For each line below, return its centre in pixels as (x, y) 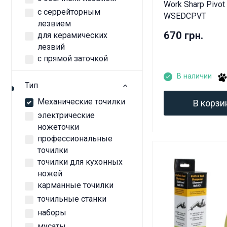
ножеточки (58, 127)
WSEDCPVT (185, 16)
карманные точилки (75, 185)
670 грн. (184, 36)
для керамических (72, 35)
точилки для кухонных (80, 162)
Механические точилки (81, 101)
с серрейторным (69, 12)
